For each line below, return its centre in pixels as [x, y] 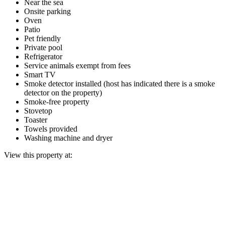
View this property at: [38, 155]
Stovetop [38, 110]
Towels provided [51, 129]
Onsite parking [47, 11]
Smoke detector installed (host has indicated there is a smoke [120, 83]
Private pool [43, 47]
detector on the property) [63, 92]
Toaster [36, 120]
